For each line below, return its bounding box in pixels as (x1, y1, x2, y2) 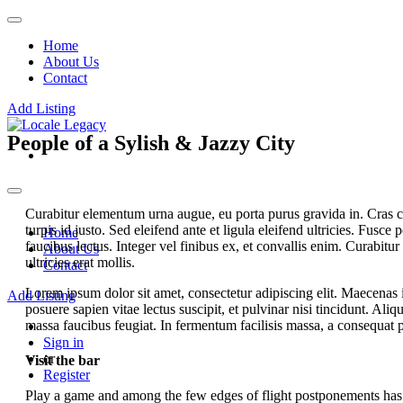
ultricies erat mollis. (25, 254, 135, 270)
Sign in (43, 335, 84, 350)
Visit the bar (25, 353, 100, 369)
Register (43, 367, 90, 382)
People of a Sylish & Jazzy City (7, 130, 295, 155)
